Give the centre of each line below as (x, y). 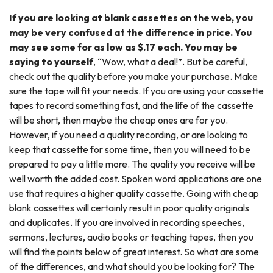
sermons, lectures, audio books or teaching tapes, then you (131, 237)
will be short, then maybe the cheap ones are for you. (119, 120)
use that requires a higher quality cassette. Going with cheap (134, 193)
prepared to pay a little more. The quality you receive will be (132, 164)
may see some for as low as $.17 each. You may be (123, 47)
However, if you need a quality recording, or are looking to (129, 135)
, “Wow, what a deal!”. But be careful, (170, 62)
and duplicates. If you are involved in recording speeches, (127, 223)
